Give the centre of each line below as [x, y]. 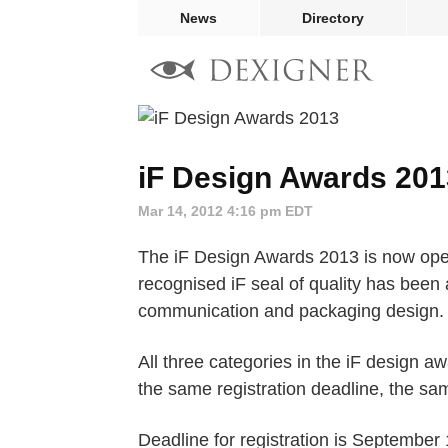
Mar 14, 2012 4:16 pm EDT [225, 210]
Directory [333, 18]
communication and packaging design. [291, 310]
